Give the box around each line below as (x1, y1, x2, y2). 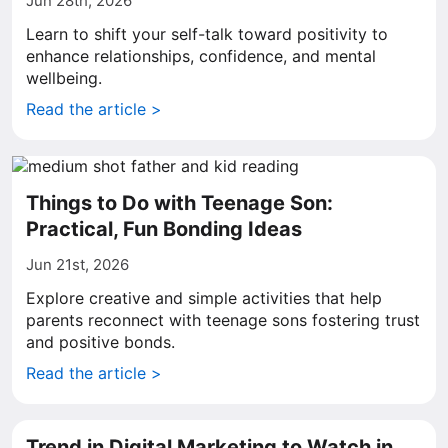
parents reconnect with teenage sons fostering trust (26, 310, 420, 330)
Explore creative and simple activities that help (26, 288, 382, 308)
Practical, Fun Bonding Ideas (26, 217, 302, 241)
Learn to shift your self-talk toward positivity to (26, 24, 388, 44)
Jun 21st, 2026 (26, 255, 129, 274)
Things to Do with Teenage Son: (26, 191, 333, 215)
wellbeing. (26, 68, 102, 88)
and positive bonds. (26, 332, 175, 352)
